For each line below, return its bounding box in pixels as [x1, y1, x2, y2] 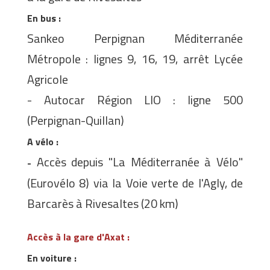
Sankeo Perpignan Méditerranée [27, 29, 243, 48]
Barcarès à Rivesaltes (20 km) [27, 194, 178, 213]
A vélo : [27, 134, 58, 149]
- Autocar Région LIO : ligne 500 [27, 90, 243, 110]
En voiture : [27, 251, 79, 266]
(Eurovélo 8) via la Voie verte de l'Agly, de [27, 174, 243, 193]
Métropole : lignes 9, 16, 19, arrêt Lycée [27, 49, 243, 69]
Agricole [27, 70, 68, 89]
